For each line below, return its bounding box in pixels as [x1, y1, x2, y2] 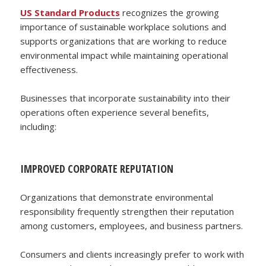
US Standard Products [20, 6, 121, 18]
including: [20, 120, 57, 132]
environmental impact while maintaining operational [20, 49, 229, 61]
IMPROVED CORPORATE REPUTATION [20, 161, 174, 176]
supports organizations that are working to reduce [20, 34, 227, 47]
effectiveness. [20, 63, 78, 75]
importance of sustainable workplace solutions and [20, 20, 227, 33]
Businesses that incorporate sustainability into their [20, 91, 231, 104]
